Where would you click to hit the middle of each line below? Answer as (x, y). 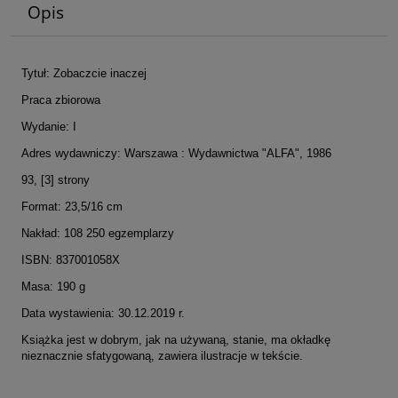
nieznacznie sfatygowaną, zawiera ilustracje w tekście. (162, 355)
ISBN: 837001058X (71, 259)
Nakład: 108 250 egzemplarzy (98, 233)
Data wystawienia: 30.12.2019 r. (103, 313)
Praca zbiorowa (61, 99)
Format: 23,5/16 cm (72, 206)
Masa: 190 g (53, 286)
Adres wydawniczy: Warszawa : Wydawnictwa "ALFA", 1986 (176, 153)
